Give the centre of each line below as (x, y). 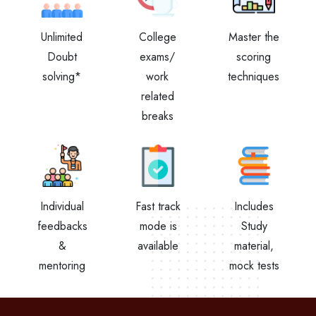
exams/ (158, 57)
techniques (254, 77)
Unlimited (62, 37)
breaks (157, 116)
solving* (62, 77)
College (157, 37)
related (157, 96)
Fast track (158, 206)
